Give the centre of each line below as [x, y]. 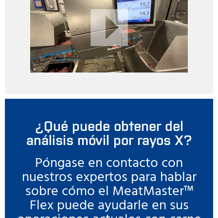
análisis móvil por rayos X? [109, 139]
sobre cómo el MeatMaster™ [109, 191]
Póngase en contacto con [109, 163]
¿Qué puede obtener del [109, 125]
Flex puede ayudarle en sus [109, 205]
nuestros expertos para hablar [109, 177]
